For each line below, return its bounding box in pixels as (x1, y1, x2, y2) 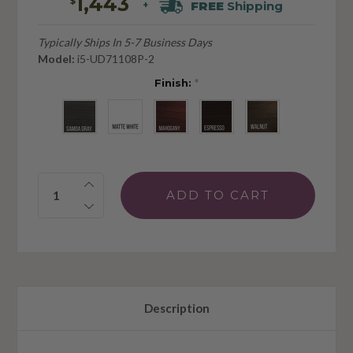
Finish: (154, 76, 195, 89)
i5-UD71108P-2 (74, 51, 154, 65)
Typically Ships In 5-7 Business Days (37, 35, 212, 49)
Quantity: (38, 173, 93, 187)
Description (143, 300, 210, 315)
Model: (37, 51, 75, 65)
